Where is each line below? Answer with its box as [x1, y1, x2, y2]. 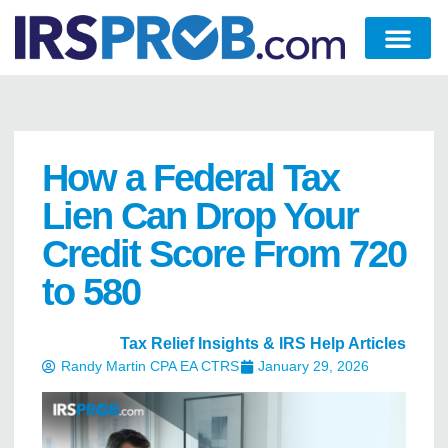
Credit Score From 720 [42, 233, 406, 276]
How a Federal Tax [42, 157, 339, 200]
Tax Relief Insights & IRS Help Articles [120, 335, 406, 353]
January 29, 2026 [258, 358, 369, 375]
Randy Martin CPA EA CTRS [61, 358, 239, 375]
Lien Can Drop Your [42, 195, 358, 238]
